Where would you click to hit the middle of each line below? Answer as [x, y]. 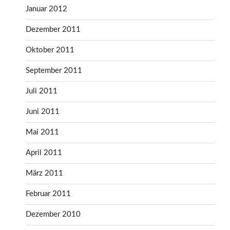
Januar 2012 [46, 9]
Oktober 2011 [50, 50]
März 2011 [44, 174]
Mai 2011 [42, 132]
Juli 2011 [42, 91]
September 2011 [54, 71]
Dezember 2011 [53, 30]
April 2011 [44, 153]
